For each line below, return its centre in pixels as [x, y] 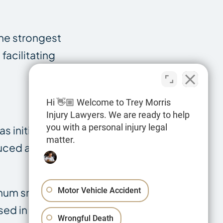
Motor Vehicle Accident [99, 190]
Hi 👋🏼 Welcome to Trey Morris [109, 102]
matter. [61, 140]
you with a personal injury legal [107, 127]
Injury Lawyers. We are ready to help [118, 115]
